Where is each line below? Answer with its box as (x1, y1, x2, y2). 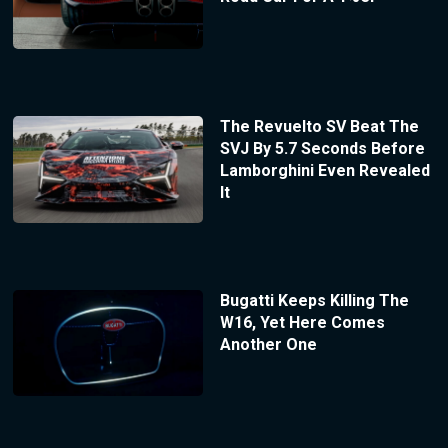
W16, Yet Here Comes (219, 312, 385, 332)
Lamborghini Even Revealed (219, 161, 430, 181)
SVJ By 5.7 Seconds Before (219, 139, 425, 159)
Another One (219, 334, 317, 354)
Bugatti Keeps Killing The (219, 290, 409, 310)
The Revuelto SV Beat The (219, 117, 419, 137)
